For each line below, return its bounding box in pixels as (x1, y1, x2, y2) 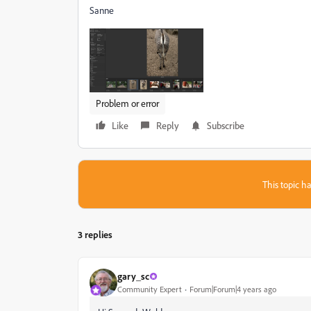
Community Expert (117, 284, 182, 295)
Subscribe (207, 119, 244, 131)
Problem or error (96, 96, 159, 109)
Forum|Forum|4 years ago (190, 284, 276, 295)
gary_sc (117, 270, 149, 283)
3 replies (78, 228, 112, 240)
